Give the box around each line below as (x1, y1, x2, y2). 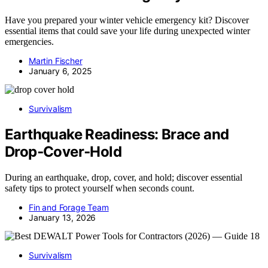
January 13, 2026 (29, 212, 96, 223)
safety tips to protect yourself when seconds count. (5, 183, 194, 194)
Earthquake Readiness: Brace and (5, 126, 229, 144)
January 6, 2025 (29, 66, 92, 77)
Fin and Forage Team (29, 202, 109, 213)
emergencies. (5, 36, 54, 47)
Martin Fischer (29, 56, 83, 66)
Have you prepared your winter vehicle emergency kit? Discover (5, 15, 249, 26)
